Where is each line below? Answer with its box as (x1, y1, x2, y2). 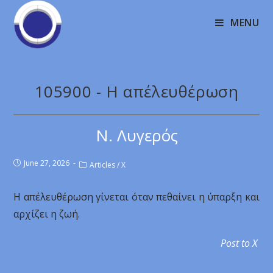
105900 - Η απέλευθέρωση (34, 80, 239, 102)
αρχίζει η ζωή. (13, 207, 80, 221)
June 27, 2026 (24, 158, 70, 168)
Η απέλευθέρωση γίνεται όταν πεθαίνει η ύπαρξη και (13, 190, 260, 204)
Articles (90, 160, 116, 170)
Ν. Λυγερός (95, 124, 178, 146)
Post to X (220, 236, 260, 250)
